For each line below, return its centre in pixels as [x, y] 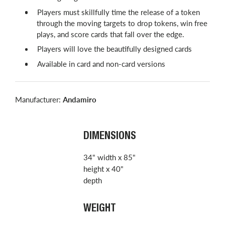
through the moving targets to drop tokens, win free [122, 23]
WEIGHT [99, 209]
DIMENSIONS [109, 137]
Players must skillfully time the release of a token [119, 12]
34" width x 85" [109, 157]
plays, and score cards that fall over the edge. [110, 34]
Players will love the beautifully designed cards [115, 49]
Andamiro [80, 99]
